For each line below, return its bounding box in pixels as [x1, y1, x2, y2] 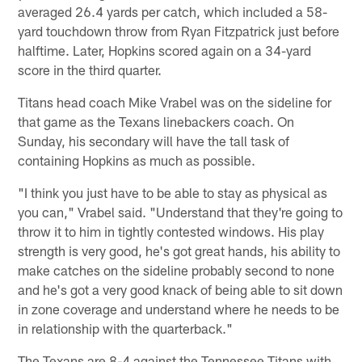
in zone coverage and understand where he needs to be [18, 300, 340, 317]
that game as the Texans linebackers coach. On [18, 112, 295, 129]
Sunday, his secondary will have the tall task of [18, 132, 290, 149]
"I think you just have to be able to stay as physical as [18, 183, 328, 200]
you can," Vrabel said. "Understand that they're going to [18, 203, 343, 220]
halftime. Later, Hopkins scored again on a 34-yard [18, 41, 312, 58]
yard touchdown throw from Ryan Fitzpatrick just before [18, 22, 340, 39]
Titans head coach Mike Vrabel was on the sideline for [18, 93, 332, 110]
